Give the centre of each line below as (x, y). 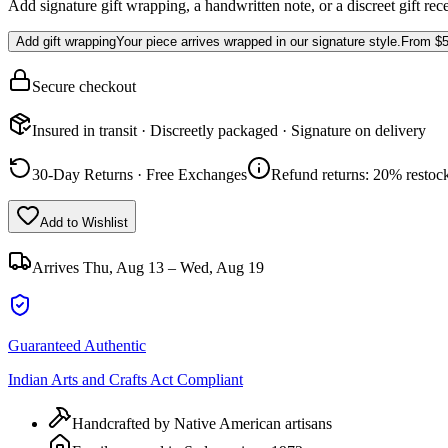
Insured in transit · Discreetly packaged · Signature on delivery (229, 130)
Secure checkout (84, 86)
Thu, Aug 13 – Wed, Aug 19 (173, 267)
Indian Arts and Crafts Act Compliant (125, 379)
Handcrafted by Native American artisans (202, 423)
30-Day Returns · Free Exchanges (139, 174)
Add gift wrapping (66, 41)
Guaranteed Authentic (77, 345)
